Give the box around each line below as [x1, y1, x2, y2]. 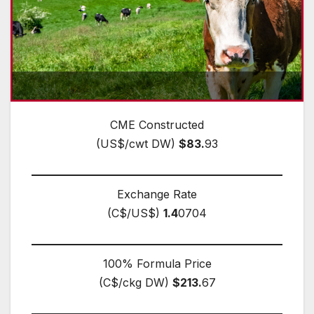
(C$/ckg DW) [98, 275, 172, 289]
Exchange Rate [117, 186, 197, 201]
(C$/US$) [107, 205, 163, 220]
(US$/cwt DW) [96, 136, 179, 151]
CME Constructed [110, 117, 204, 132]
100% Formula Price [102, 256, 212, 271]
